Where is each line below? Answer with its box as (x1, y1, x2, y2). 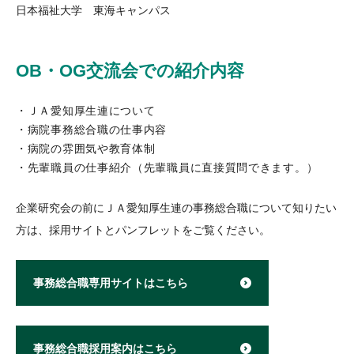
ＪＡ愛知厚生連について (27, 104, 156, 118)
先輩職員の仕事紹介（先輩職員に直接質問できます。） (27, 161, 318, 175)
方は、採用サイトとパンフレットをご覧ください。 (16, 223, 270, 236)
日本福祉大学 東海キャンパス (16, 3, 171, 17)
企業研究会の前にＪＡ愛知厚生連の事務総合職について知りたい (16, 201, 337, 214)
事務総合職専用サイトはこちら (33, 277, 188, 290)
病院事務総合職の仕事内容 (27, 123, 168, 137)
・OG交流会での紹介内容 (42, 60, 244, 81)
